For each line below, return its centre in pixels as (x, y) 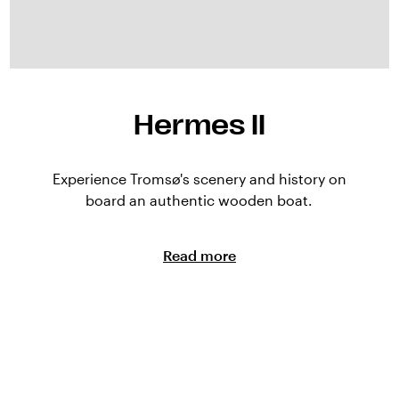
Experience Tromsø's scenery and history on (199, 179)
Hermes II (199, 126)
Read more (199, 256)
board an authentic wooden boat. (199, 200)
